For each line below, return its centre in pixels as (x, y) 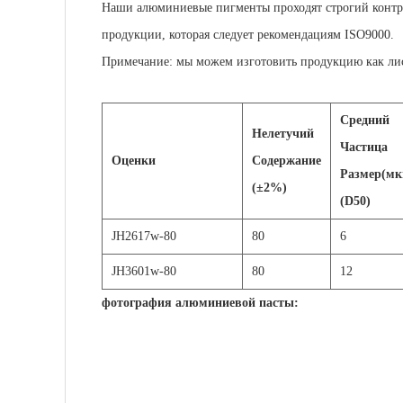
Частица (364, 147)
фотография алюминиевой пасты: (200, 302)
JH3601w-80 (144, 271)
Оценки (134, 160)
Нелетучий (283, 133)
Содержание (287, 160)
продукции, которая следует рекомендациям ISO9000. (248, 34)
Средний (365, 120)
